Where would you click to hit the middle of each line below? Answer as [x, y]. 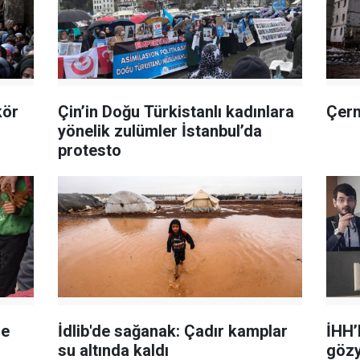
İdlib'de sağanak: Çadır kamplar [173, 331]
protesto [90, 150]
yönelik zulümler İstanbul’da [160, 131]
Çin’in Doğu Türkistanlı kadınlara [176, 111]
